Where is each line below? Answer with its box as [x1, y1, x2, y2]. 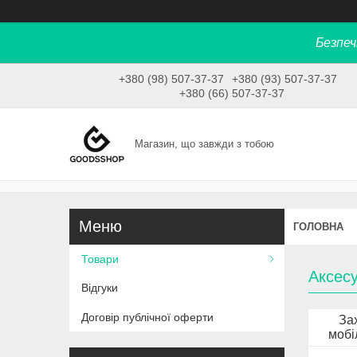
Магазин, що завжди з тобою [135, 138, 275, 151]
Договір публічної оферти [81, 310, 214, 324]
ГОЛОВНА [293, 220, 343, 233]
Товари [81, 253, 119, 266]
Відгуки [81, 281, 118, 295]
